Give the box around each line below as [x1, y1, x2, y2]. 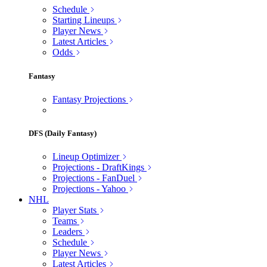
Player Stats [52, 205, 97, 216]
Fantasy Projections [52, 94, 126, 104]
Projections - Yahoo [52, 184, 126, 194]
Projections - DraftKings [52, 162, 144, 173]
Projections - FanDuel [52, 173, 135, 184]
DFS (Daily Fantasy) [29, 128, 97, 138]
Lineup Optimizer [52, 151, 119, 162]
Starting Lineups [52, 15, 114, 26]
